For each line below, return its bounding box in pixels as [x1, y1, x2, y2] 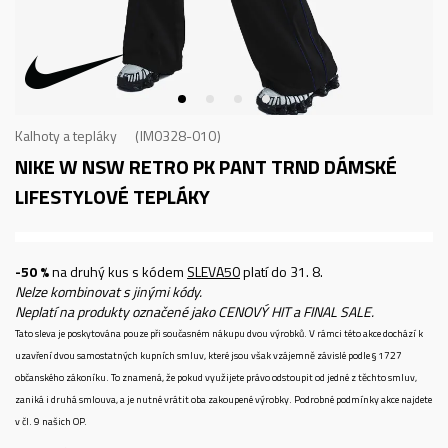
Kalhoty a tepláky [15, 125, 117, 146]
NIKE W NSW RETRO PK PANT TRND [15, 151, 324, 182]
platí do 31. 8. [240, 261, 323, 282]
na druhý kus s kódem [49, 261, 187, 282]
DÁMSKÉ [324, 151, 397, 182]
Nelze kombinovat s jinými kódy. [15, 281, 202, 302]
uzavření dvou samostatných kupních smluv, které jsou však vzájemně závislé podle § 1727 [15, 348, 402, 363]
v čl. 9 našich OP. [15, 414, 87, 429]
